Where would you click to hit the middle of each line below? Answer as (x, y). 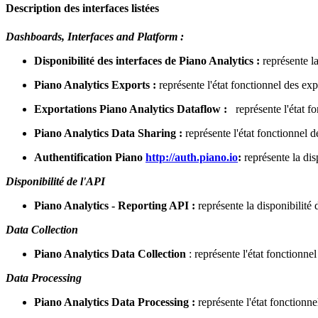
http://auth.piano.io (192, 157)
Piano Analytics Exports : (97, 84)
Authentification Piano (90, 157)
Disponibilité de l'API (55, 181)
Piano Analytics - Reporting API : (116, 205)
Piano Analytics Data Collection (111, 253)
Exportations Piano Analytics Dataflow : (132, 109)
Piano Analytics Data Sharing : (110, 133)
